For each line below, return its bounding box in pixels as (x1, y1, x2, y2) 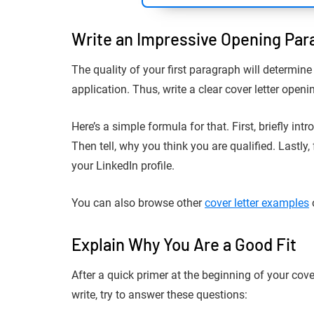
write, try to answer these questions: (71, 288, 250, 301)
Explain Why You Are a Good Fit (71, 234, 296, 254)
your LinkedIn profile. (71, 159, 175, 172)
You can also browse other (71, 196, 205, 210)
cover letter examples (205, 196, 309, 210)
